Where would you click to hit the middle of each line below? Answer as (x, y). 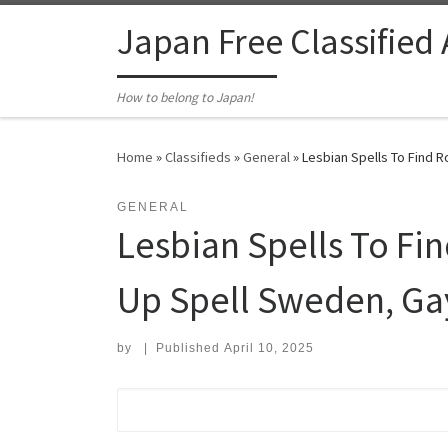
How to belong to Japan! (185, 98)
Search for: (166, 401)
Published (189, 348)
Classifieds (198, 157)
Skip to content (75, 28)
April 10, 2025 (268, 348)
